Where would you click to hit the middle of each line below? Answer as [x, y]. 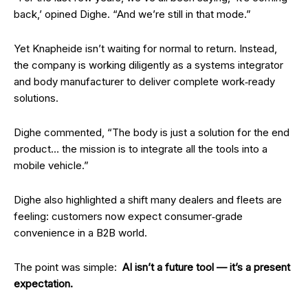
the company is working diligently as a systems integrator [148, 65]
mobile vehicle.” [51, 165]
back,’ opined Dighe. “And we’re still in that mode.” [132, 14]
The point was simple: [68, 267]
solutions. [37, 98]
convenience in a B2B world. [80, 233]
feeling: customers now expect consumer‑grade [128, 216]
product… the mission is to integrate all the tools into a [141, 149]
